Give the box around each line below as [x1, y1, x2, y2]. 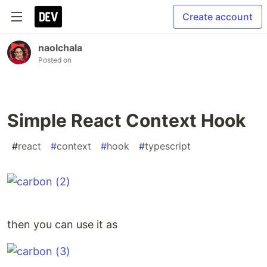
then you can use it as [7, 218, 117, 231]
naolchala [38, 42, 82, 54]
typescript [145, 140, 191, 152]
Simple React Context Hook [7, 110, 246, 131]
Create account [182, 11, 253, 23]
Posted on [38, 55, 72, 64]
